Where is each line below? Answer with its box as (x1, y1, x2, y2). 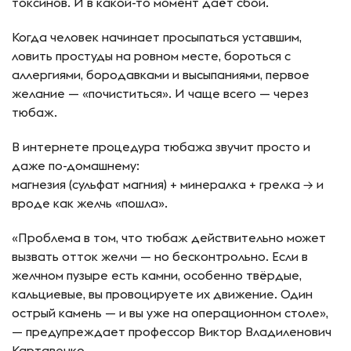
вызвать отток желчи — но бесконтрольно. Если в (12, 248, 308, 265)
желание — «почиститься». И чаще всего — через (12, 85, 309, 102)
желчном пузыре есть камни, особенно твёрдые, (12, 267, 302, 284)
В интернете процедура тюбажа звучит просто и (12, 139, 310, 155)
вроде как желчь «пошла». (12, 195, 168, 212)
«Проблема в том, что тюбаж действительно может (12, 230, 326, 246)
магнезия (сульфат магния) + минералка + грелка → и (12, 176, 324, 193)
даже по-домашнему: (12, 157, 139, 174)
